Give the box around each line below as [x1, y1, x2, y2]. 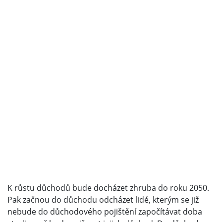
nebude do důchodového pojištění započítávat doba [7, 206, 202, 218]
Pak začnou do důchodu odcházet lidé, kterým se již [7, 194, 199, 206]
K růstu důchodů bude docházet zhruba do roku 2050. [7, 182, 209, 194]
